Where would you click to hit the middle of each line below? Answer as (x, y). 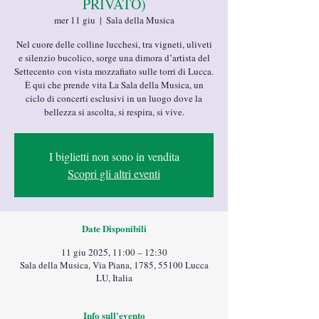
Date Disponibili (114, 228)
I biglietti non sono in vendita (114, 156)
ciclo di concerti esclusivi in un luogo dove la (114, 98)
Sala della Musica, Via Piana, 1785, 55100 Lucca (114, 265)
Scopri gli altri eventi (114, 173)
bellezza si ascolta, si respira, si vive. (114, 112)
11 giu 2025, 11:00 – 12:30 (114, 252)
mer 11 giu (74, 20)
